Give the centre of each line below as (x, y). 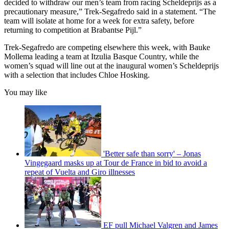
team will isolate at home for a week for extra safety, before (99, 21)
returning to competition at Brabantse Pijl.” (73, 30)
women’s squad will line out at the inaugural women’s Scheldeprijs (111, 66)
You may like (26, 93)
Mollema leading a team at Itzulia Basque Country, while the (101, 57)
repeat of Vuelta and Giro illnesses (80, 172)
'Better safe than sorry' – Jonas (152, 154)
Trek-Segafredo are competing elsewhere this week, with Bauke (107, 48)
